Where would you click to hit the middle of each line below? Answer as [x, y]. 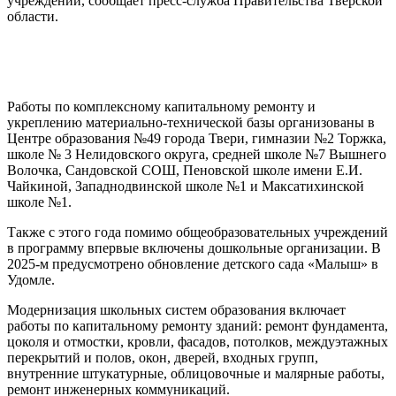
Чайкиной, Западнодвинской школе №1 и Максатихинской [186, 186]
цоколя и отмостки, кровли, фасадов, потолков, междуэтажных [198, 341]
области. [33, 16]
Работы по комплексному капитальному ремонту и [161, 106]
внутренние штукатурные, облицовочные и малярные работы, [196, 373]
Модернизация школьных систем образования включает [176, 309]
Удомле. [31, 279]
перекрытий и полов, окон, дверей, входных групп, [163, 357]
